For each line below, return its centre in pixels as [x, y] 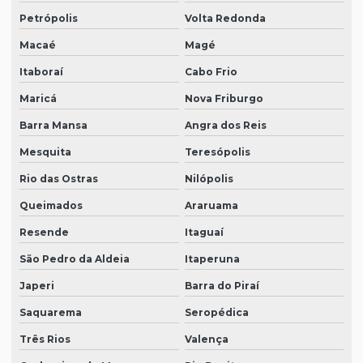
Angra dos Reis [225, 126]
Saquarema [51, 313]
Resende [44, 233]
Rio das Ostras [59, 179]
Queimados [51, 206]
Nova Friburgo [224, 99]
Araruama [211, 206]
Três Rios [45, 340]
